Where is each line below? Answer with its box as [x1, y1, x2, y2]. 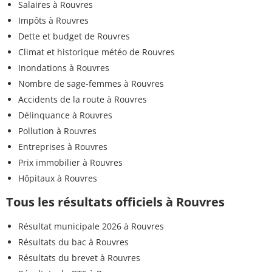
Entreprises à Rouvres [18, 140, 107, 152]
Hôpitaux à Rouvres [18, 172, 97, 184]
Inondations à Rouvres [18, 61, 109, 73]
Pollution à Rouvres [18, 124, 97, 137]
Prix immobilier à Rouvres [18, 156, 123, 168]
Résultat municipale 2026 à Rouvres [18, 220, 164, 232]
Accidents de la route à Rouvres [18, 93, 147, 105]
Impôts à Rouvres [18, 14, 89, 26]
